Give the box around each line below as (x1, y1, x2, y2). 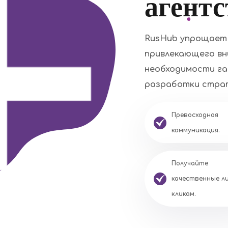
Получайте (172, 160, 208, 167)
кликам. (172, 190, 196, 198)
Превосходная (172, 111, 218, 119)
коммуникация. (172, 127, 220, 134)
